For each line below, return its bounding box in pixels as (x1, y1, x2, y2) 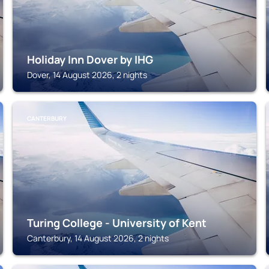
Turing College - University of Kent (27, 216, 207, 230)
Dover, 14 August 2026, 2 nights (27, 69, 148, 80)
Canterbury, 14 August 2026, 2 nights (27, 232, 169, 244)
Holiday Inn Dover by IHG (27, 52, 154, 67)
